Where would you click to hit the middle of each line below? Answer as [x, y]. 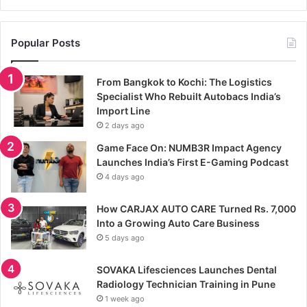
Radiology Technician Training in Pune [186, 284]
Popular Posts [46, 42]
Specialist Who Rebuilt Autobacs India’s [189, 96]
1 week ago [125, 298]
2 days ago [125, 125]
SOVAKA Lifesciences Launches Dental [187, 269]
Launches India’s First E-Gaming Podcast [193, 162]
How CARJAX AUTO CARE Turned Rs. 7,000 [196, 208]
